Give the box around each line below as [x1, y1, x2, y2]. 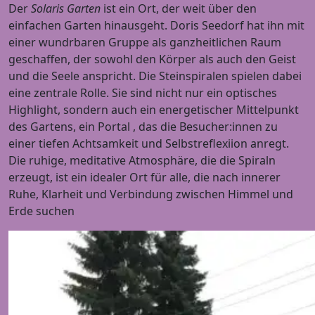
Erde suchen [8, 203, 75, 219]
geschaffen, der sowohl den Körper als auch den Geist [8, 51, 296, 67]
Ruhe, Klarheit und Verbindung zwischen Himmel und [8, 186, 293, 202]
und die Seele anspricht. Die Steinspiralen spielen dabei [8, 68, 302, 84]
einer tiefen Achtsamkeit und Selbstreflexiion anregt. [8, 136, 289, 152]
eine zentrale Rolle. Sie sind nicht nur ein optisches [8, 85, 277, 101]
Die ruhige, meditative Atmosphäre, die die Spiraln [8, 153, 276, 169]
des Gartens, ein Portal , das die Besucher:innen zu [8, 119, 278, 135]
